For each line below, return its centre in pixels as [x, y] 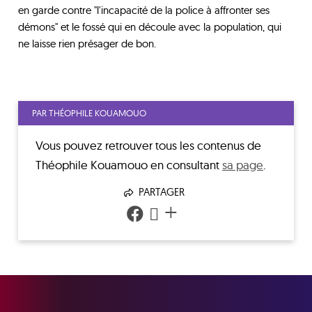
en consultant [185, 165]
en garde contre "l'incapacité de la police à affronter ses [144, 10]
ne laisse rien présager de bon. [87, 44]
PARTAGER [160, 192]
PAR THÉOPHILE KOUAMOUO [89, 113]
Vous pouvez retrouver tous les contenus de [148, 145]
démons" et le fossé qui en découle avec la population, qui [150, 27]
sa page [243, 165]
